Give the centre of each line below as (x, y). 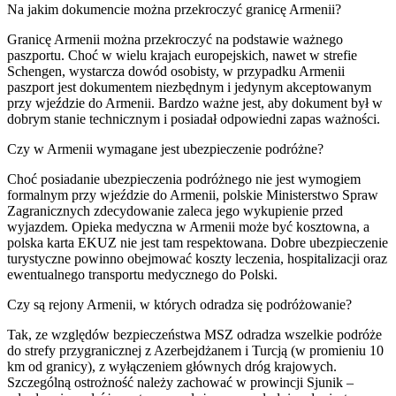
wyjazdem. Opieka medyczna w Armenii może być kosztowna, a (188, 226)
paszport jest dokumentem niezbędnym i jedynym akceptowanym (189, 87)
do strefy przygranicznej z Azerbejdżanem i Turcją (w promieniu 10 (195, 350)
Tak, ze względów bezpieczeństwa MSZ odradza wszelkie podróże (194, 334)
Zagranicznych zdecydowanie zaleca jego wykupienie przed (175, 210)
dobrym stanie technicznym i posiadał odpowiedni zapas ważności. (194, 118)
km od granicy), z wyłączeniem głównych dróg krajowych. (172, 366)
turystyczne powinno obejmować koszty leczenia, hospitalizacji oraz (197, 258)
